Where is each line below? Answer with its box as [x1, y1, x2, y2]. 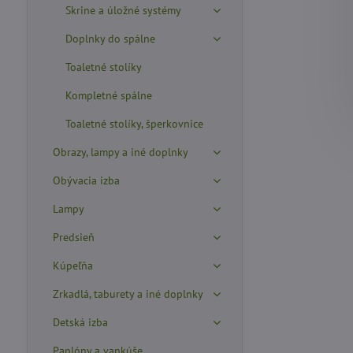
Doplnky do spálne [65, 32, 155, 46]
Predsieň [52, 230, 95, 244]
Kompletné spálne [65, 88, 152, 102]
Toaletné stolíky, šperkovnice [65, 117, 203, 131]
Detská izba [52, 315, 108, 329]
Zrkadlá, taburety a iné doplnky [52, 287, 203, 301]
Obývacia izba [52, 173, 120, 188]
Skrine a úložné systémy [65, 3, 181, 17]
